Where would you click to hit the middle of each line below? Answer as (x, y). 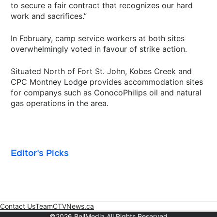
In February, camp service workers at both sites (98, 38)
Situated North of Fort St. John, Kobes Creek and (101, 71)
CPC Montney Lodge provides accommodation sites (107, 82)
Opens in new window (129, 206)
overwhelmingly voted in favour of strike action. (99, 49)
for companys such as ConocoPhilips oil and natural (106, 92)
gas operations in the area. (60, 103)
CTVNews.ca (73, 206)
